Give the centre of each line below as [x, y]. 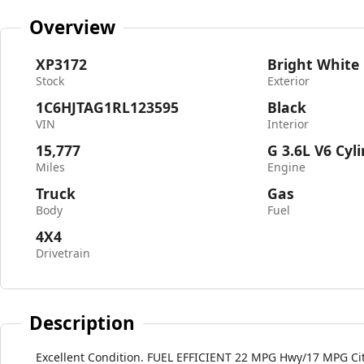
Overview [73, 27]
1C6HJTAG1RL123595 [107, 107]
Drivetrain [63, 253]
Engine [287, 167]
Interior [288, 124]
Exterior [289, 81]
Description [82, 323]
